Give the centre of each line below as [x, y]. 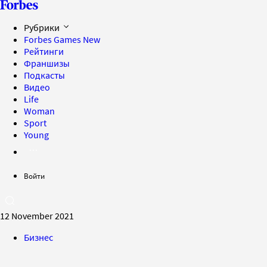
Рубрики [43, 27]
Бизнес [38, 237]
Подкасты [44, 75]
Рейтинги [44, 51]
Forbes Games [53, 39]
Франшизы [47, 63]
